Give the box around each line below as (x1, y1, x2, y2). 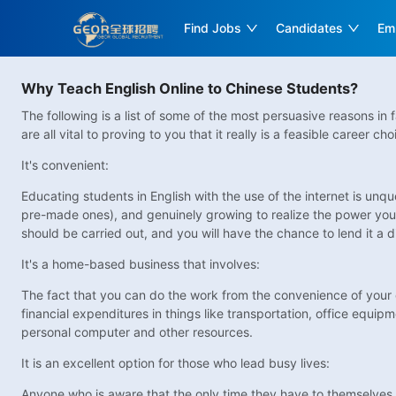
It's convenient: (21, 157, 109, 173)
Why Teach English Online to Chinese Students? (21, 80, 358, 97)
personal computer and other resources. (21, 324, 253, 340)
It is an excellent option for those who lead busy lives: (21, 355, 330, 371)
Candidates (276, 20, 344, 35)
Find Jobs (184, 20, 242, 35)
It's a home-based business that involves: (21, 256, 260, 272)
